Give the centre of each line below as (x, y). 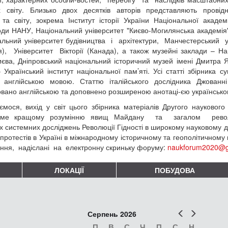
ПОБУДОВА (175, 170)
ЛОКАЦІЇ (69, 170)
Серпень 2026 (112, 213)
